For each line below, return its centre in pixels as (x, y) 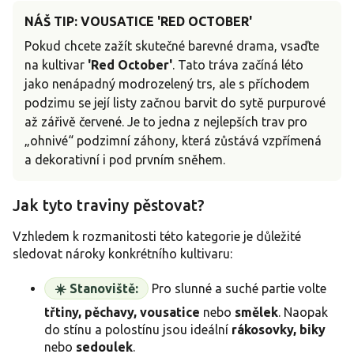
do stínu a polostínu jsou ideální (138, 329)
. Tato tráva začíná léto (238, 65)
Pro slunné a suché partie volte (237, 288)
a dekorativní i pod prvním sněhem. (125, 160)
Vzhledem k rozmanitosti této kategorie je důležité (157, 236)
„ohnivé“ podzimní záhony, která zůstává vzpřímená (173, 141)
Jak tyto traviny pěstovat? (109, 205)
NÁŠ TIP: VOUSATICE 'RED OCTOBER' (138, 22)
